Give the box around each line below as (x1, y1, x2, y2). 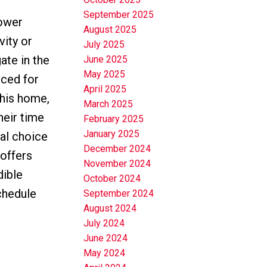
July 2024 (83, 218, 125, 229)
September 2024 (83, 188, 154, 200)
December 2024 (83, 143, 151, 155)
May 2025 (83, 69, 126, 80)
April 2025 (83, 83, 127, 95)
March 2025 (83, 98, 133, 110)
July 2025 (83, 39, 125, 51)
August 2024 (83, 203, 137, 215)
